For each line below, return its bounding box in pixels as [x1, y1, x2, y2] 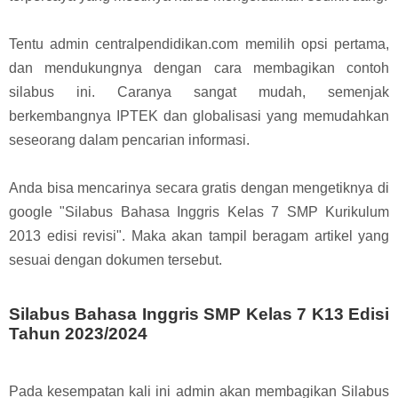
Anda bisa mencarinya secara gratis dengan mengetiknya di [9, 179, 389, 195]
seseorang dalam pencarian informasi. [9, 131, 250, 147]
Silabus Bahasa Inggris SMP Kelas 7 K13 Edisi [9, 304, 389, 323]
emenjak [335, 84, 389, 99]
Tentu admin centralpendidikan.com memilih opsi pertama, [9, 36, 389, 52]
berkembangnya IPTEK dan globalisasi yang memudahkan [9, 107, 389, 123]
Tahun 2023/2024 [9, 323, 147, 343]
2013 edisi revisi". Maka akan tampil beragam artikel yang [9, 227, 389, 243]
